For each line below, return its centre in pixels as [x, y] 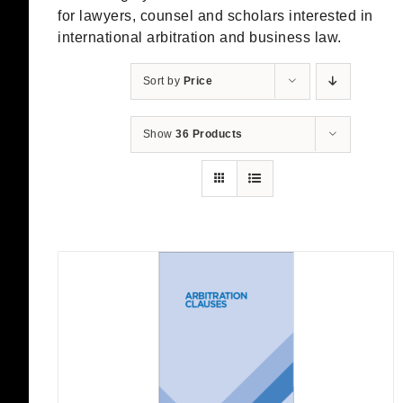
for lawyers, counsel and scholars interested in [215, 16]
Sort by [163, 81]
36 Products [209, 134]
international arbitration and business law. [200, 38]
